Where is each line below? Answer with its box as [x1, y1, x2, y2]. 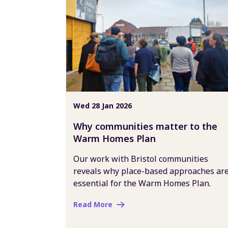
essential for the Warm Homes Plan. [73, 178, 211, 189]
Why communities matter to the [73, 120, 217, 132]
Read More [73, 199, 112, 209]
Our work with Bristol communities [73, 153, 208, 164]
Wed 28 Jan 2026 [73, 101, 132, 110]
